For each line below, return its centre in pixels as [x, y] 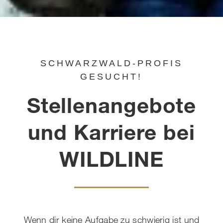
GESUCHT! [111, 76]
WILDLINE [111, 158]
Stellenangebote [111, 104]
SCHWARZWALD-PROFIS [111, 63]
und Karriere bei [111, 131]
